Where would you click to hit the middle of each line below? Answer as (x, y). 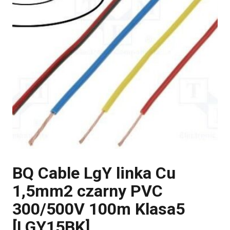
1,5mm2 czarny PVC (88, 191)
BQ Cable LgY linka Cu (94, 173)
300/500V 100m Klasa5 (99, 209)
